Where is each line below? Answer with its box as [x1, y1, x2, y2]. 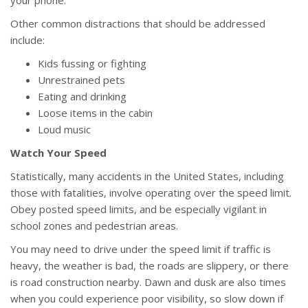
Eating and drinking [38, 89, 126, 104]
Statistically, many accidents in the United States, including [10, 169, 284, 184]
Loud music [38, 122, 91, 137]
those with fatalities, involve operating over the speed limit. [10, 186, 291, 200]
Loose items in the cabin [38, 106, 153, 120]
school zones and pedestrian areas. [10, 219, 178, 233]
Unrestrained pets [38, 73, 125, 87]
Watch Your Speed [10, 146, 107, 160]
